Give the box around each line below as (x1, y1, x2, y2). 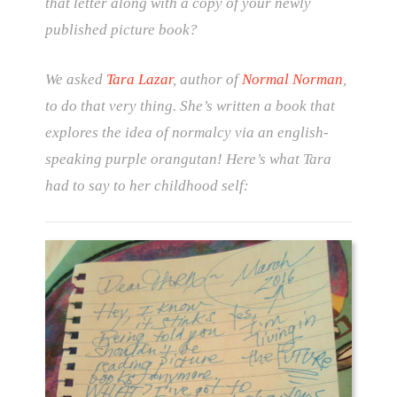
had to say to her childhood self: (44, 176, 249, 194)
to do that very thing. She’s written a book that (44, 97, 335, 114)
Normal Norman (241, 70, 343, 88)
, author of (172, 70, 242, 88)
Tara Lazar (105, 70, 173, 88)
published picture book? (44, 21, 201, 39)
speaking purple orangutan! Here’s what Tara (44, 150, 335, 167)
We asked (44, 70, 106, 88)
